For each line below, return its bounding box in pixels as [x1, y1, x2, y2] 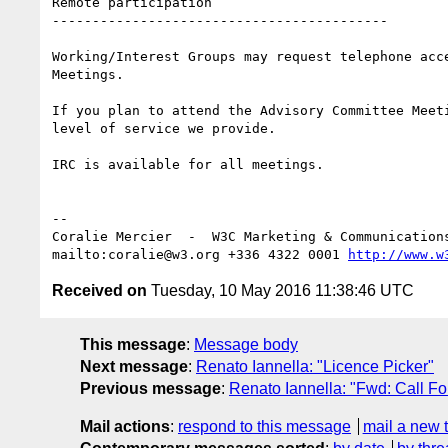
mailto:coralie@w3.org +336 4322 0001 [52, 246, 348, 262]
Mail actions [80, 417, 170, 435]
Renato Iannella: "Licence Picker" [196, 357, 434, 375]
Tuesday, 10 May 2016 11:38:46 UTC [147, 281, 414, 299]
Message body [194, 335, 298, 353]
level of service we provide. [52, 120, 276, 136]
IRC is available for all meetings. [52, 156, 324, 172]
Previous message [80, 379, 221, 397]
